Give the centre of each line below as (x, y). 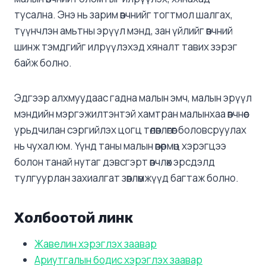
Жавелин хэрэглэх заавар (96, 243)
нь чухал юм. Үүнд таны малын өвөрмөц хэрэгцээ (120, 145)
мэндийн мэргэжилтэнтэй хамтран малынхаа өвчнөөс (132, 113)
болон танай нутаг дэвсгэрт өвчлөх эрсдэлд (115, 161)
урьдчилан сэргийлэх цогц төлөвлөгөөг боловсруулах (130, 129)
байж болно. (43, 62)
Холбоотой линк (74, 218)
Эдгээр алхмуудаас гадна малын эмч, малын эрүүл (133, 97)
